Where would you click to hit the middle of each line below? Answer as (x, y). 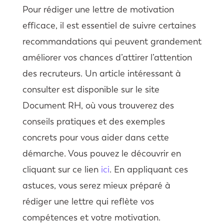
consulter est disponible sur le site (91, 90)
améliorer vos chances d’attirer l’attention (107, 58)
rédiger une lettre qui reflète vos (88, 202)
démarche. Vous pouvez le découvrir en (101, 154)
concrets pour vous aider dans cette (95, 138)
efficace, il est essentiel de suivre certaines (109, 26)
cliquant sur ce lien (61, 170)
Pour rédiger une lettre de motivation (98, 10)
